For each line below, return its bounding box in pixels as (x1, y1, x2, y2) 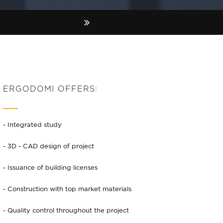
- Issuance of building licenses (3, 164, 98, 171)
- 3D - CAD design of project (3, 142, 94, 149)
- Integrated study (3, 121, 62, 128)
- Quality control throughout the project (3, 207, 129, 214)
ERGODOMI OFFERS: (3, 84, 98, 93)
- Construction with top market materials (3, 185, 131, 192)
